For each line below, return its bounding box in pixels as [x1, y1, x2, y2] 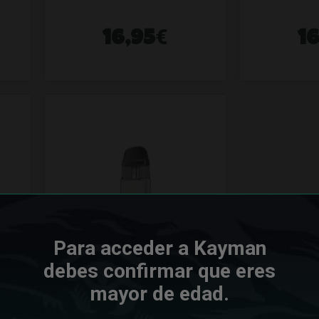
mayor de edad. [90, 281, 229, 305]
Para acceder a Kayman [53, 236, 266, 260]
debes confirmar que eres [43, 258, 276, 283]
